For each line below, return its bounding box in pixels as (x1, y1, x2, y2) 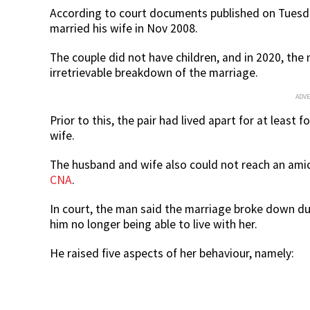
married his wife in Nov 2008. (50, 20, 198, 36)
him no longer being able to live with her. (50, 216, 257, 232)
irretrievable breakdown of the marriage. (50, 64, 258, 80)
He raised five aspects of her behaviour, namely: (50, 245, 294, 261)
